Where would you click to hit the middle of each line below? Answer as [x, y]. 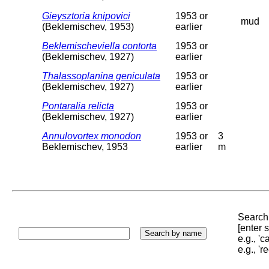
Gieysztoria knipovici [86, 16]
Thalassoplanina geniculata [101, 76]
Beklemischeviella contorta [99, 46]
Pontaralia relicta [78, 106]
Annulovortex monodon [92, 136]
